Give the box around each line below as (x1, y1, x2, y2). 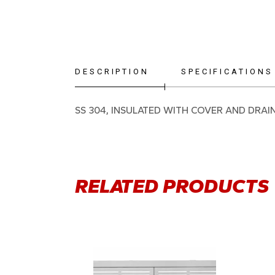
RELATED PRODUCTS (75, 174, 269, 198)
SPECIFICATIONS (180, 67, 273, 77)
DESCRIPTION (75, 67, 149, 77)
